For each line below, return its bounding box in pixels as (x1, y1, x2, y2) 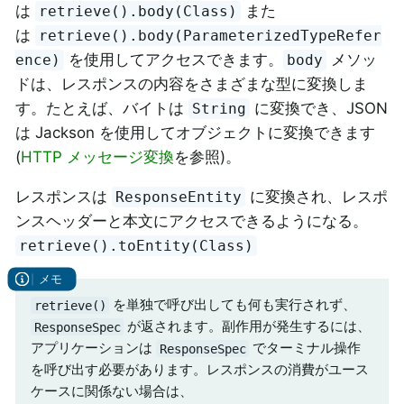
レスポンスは (15, 187, 112, 206)
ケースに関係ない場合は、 (31, 382, 193, 400)
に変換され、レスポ (245, 187, 389, 206)
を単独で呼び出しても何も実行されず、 (109, 296, 357, 314)
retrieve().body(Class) (39, 2, 238, 20)
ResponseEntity (115, 188, 243, 206)
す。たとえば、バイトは (15, 98, 188, 117)
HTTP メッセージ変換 (21, 147, 174, 166)
